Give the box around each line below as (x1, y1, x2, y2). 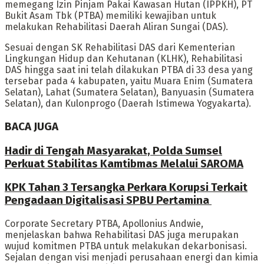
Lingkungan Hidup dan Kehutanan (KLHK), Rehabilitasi (5, 53, 242, 65)
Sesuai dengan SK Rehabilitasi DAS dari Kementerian (5, 42, 235, 54)
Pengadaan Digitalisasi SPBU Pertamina (5, 194, 212, 207)
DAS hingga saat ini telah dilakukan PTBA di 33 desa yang (5, 64, 253, 76)
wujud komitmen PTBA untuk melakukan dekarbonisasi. (5, 240, 247, 252)
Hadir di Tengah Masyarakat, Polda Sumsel (5, 144, 222, 157)
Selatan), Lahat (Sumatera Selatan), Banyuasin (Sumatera (5, 87, 254, 98)
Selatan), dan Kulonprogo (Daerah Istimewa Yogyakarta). (5, 98, 251, 110)
